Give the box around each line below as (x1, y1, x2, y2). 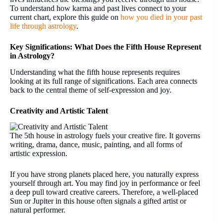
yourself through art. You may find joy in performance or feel (10, 179, 200, 188)
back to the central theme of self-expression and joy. (10, 85, 171, 94)
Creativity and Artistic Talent (10, 106, 108, 115)
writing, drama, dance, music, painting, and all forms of (10, 140, 182, 149)
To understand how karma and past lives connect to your (10, 3, 186, 12)
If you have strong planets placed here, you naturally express (10, 170, 199, 179)
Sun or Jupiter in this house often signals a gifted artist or (10, 197, 186, 206)
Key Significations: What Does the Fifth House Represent (10, 42, 201, 51)
